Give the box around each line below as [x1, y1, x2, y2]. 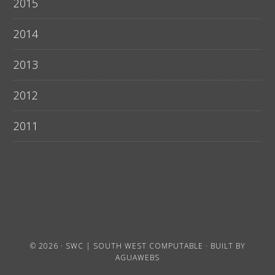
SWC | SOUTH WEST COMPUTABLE [65, 241, 203, 252]
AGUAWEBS [115, 252, 160, 263]
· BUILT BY [203, 241, 246, 252]
